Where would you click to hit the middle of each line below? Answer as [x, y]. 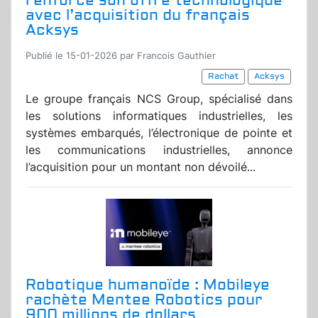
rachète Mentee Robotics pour [144, 300]
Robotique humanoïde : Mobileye [148, 285]
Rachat [223, 77]
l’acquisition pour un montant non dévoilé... [141, 167]
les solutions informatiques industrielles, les [159, 116]
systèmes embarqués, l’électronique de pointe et [159, 133]
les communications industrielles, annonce [159, 150]
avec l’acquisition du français [138, 16]
